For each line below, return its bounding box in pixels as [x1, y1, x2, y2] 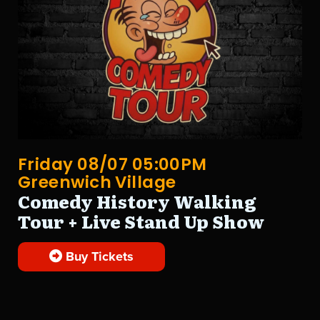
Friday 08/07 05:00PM [18, 152, 207, 176]
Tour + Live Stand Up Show [18, 208, 264, 234]
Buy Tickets [62, 248, 134, 264]
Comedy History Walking [18, 188, 256, 214]
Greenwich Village [18, 170, 176, 194]
